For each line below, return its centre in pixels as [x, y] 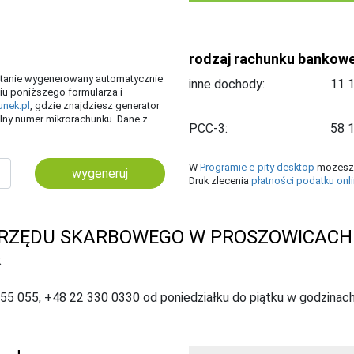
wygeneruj [100, 173]
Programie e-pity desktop [257, 167]
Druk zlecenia [220, 180]
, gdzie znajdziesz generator [95, 105]
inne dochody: [227, 84]
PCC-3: [208, 128]
